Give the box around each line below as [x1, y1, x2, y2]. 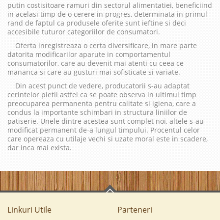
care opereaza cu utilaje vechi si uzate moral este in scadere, [7, 134, 208, 144]
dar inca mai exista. [7, 143, 72, 153]
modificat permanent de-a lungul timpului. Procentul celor [7, 125, 200, 135]
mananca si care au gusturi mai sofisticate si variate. [7, 67, 180, 77]
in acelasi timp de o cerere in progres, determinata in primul [7, 9, 207, 19]
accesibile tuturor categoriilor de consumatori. [7, 27, 160, 37]
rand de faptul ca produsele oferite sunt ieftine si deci [7, 18, 186, 28]
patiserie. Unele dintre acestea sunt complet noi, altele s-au [7, 116, 204, 126]
